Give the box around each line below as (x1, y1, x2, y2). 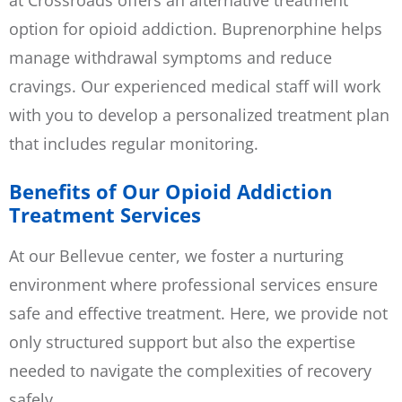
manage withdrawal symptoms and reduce (9, 46, 332, 68)
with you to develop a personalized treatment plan (9, 103, 389, 126)
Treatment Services (9, 200, 201, 229)
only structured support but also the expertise (9, 330, 355, 353)
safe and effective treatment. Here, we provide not (9, 301, 388, 324)
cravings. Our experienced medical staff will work (9, 74, 380, 97)
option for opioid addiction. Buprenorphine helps (9, 17, 382, 39)
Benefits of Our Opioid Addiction (9, 177, 332, 205)
